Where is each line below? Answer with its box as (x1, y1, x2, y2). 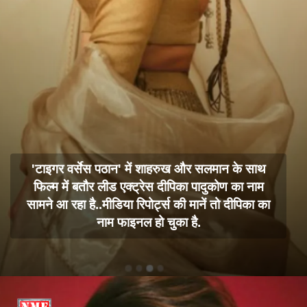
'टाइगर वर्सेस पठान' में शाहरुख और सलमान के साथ (31, 162, 266, 177)
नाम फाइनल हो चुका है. (96, 215, 201, 230)
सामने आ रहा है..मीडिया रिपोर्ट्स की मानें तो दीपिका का (27, 197, 271, 212)
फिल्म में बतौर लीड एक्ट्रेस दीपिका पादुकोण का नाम (33, 180, 264, 195)
